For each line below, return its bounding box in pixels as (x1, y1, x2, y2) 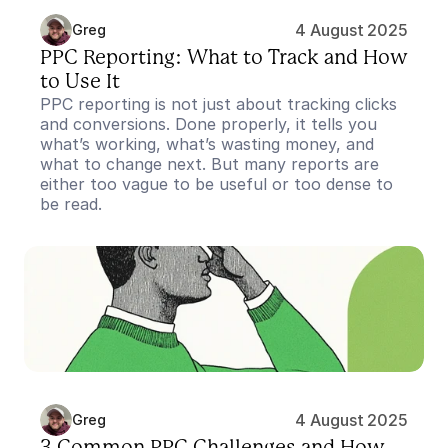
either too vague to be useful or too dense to (40, 174, 393, 194)
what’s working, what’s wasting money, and (40, 134, 374, 154)
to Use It (40, 72, 120, 92)
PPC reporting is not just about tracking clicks (40, 94, 397, 114)
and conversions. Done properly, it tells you (40, 114, 377, 134)
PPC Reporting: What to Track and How (40, 48, 408, 68)
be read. (40, 194, 102, 214)
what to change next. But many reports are (40, 154, 379, 174)
